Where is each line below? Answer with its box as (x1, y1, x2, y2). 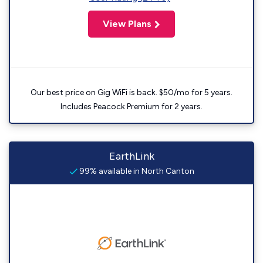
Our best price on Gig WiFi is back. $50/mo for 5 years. (31, 87, 232, 97)
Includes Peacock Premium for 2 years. (60, 102, 203, 112)
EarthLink (109, 150, 154, 163)
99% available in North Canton (77, 166, 194, 176)
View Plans (103, 18, 151, 29)
